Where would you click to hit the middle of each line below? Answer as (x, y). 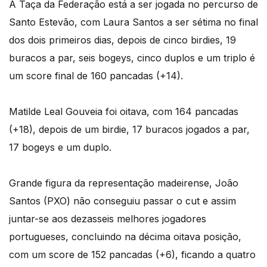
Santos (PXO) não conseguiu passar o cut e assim (122, 201)
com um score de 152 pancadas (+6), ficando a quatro (132, 254)
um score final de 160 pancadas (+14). (96, 75)
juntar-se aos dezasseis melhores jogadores (108, 218)
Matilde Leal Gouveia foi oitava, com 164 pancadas (124, 111)
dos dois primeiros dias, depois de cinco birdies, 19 (122, 40)
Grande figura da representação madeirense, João (124, 183)
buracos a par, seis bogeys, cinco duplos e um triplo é (132, 58)
